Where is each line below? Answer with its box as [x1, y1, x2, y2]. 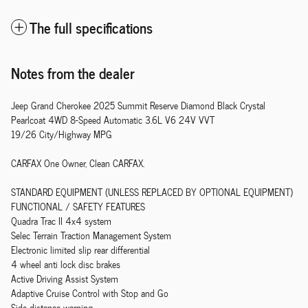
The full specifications [30, 15, 153, 38]
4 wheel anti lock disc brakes [11, 256, 120, 272]
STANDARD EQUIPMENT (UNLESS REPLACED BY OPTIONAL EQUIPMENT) [11, 184, 293, 200]
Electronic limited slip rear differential [11, 241, 150, 258]
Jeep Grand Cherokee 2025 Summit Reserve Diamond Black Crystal [11, 97, 265, 113]
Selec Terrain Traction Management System [11, 227, 171, 243]
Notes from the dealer [11, 60, 135, 84]
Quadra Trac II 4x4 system [11, 212, 111, 229]
